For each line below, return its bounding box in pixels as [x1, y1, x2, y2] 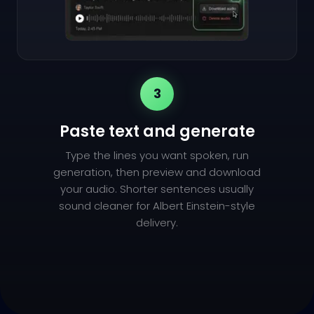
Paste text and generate [59, 121, 255, 143]
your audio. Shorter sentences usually [60, 182, 254, 197]
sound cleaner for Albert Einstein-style [59, 198, 255, 214]
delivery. [136, 215, 178, 231]
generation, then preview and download [53, 165, 261, 180]
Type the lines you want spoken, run [65, 148, 249, 163]
